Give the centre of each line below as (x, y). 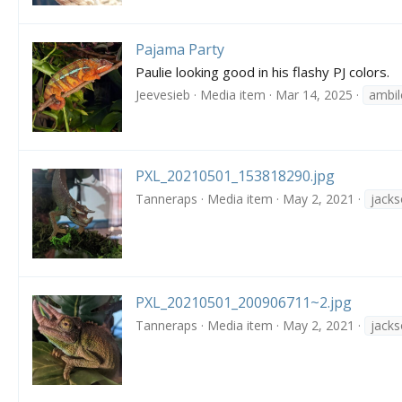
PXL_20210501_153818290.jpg (235, 176)
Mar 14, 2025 (314, 94)
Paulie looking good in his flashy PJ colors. (262, 72)
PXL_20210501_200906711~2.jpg (244, 303)
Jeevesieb (163, 94)
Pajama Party (180, 50)
